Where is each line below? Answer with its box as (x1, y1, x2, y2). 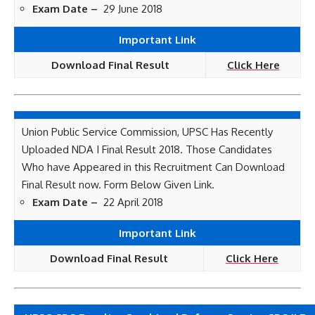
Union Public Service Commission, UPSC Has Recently (22, 125, 273, 139)
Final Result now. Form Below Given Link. (22, 178, 214, 191)
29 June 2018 (101, 2, 162, 15)
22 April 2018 (101, 195, 163, 209)
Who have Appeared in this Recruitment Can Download (22, 160, 285, 174)
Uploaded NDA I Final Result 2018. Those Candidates (22, 143, 272, 156)
